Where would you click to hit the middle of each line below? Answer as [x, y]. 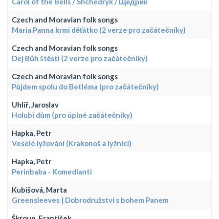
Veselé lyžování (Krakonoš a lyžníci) [72, 143]
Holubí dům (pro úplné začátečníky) [72, 115]
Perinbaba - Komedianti [52, 171]
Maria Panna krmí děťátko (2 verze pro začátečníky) [99, 30]
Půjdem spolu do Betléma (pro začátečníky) [85, 86]
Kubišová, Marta [39, 189]
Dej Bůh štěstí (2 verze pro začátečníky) [80, 58]
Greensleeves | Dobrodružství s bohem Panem [90, 200]
